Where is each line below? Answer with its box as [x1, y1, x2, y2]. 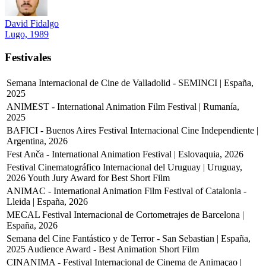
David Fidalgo [5, 18, 59, 28]
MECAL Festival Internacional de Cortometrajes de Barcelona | [7, 210, 244, 220]
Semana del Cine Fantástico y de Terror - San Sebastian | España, [7, 233, 251, 244]
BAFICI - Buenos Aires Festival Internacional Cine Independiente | [7, 125, 258, 136]
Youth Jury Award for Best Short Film [27, 173, 170, 183]
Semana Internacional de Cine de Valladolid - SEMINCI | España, [7, 78, 254, 88]
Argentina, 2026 [7, 136, 68, 147]
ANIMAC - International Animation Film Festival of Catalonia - [7, 186, 246, 197]
